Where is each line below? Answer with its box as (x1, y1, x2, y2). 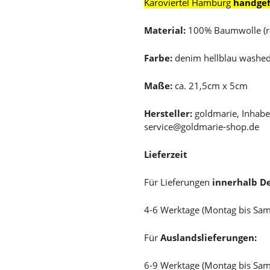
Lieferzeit (144, 148, 190, 160)
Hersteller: (144, 107, 192, 119)
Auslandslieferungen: (160, 231, 257, 243)
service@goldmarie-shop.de (144, 121, 259, 133)
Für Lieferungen (144, 176, 212, 188)
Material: (144, 24, 186, 36)
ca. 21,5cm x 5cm (172, 80, 248, 92)
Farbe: (144, 52, 172, 64)
